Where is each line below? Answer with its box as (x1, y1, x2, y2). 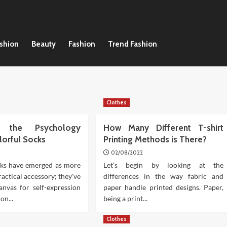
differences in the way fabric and (103, 172, 224, 180)
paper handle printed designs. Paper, (103, 183, 224, 192)
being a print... (103, 194, 147, 203)
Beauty (31, 40, 56, 49)
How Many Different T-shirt (103, 123, 224, 133)
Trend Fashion (108, 40, 157, 49)
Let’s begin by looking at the (103, 161, 224, 169)
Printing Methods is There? (103, 134, 207, 144)
